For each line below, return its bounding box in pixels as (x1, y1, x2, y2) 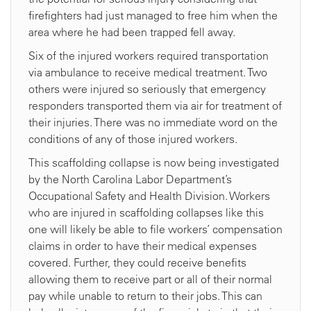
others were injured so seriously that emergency (28, 82, 266, 96)
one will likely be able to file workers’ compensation (28, 222, 283, 237)
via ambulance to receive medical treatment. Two (28, 65, 267, 80)
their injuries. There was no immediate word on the (28, 115, 278, 130)
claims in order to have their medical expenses (28, 239, 257, 253)
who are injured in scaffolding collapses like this (28, 205, 264, 220)
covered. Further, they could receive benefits (28, 255, 246, 270)
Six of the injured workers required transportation (28, 49, 269, 63)
